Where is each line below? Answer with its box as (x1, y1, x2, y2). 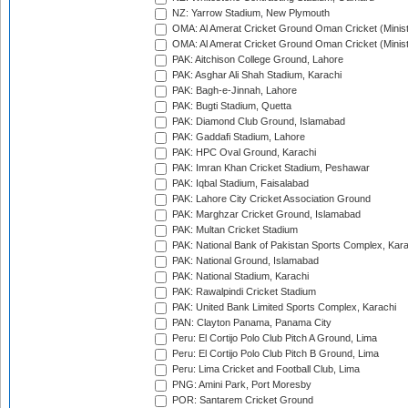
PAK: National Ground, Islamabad (169, 255, 319, 267)
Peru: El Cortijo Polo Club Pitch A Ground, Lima (169, 332, 377, 344)
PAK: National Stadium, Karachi (169, 270, 309, 282)
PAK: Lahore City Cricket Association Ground (169, 193, 371, 205)
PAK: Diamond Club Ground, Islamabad (169, 116, 345, 127)
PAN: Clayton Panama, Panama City (169, 317, 331, 329)
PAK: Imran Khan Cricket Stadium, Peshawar (169, 162, 370, 174)
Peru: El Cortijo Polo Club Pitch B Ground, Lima (169, 348, 379, 360)
